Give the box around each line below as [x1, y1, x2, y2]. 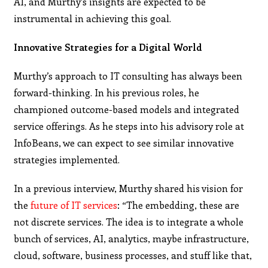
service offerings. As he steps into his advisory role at [14, 119, 245, 132]
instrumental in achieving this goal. [14, 11, 172, 25]
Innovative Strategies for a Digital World [14, 40, 203, 53]
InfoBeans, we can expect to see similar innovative [14, 136, 234, 149]
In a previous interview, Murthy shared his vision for [14, 181, 243, 194]
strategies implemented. [14, 153, 120, 166]
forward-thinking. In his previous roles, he [14, 86, 200, 99]
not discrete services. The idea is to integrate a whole [14, 215, 244, 228]
